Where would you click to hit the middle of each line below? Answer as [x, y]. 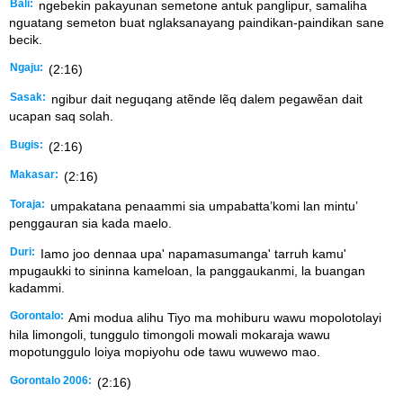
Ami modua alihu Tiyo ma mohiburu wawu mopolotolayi [224, 318]
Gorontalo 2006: [51, 380]
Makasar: [34, 175]
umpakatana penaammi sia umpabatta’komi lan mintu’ [202, 206]
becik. [26, 39]
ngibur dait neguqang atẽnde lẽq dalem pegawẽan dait [205, 99]
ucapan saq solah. [61, 116]
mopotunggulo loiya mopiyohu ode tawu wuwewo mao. [165, 352]
